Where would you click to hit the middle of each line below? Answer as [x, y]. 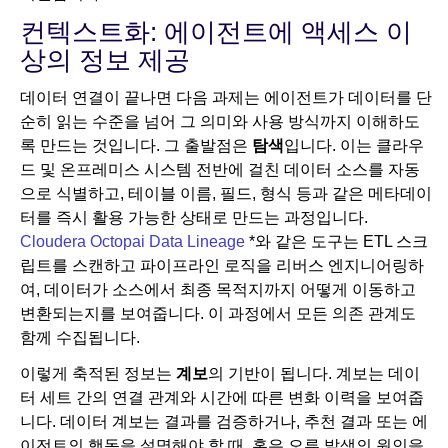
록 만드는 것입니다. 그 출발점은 [136, 146]
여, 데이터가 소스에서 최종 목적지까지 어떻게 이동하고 [218, 290]
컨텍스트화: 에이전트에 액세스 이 [216, 32]
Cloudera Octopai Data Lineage [132, 242]
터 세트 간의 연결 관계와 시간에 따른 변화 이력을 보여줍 [222, 398]
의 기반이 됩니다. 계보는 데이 [314, 374]
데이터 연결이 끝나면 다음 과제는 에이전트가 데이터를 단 [226, 98]
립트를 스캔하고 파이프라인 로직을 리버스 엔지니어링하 [222, 266]
